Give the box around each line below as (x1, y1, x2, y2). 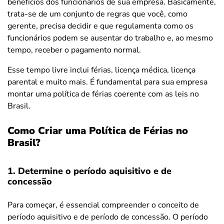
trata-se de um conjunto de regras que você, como (7, 8, 187, 19)
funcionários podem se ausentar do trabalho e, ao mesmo (7, 32, 213, 43)
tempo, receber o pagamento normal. (7, 44, 141, 55)
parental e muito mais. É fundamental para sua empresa (7, 76, 207, 87)
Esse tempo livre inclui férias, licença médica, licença (7, 64, 195, 75)
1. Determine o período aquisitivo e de (7, 164, 171, 177)
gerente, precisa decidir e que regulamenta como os (7, 20, 193, 31)
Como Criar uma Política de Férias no (7, 123, 188, 137)
